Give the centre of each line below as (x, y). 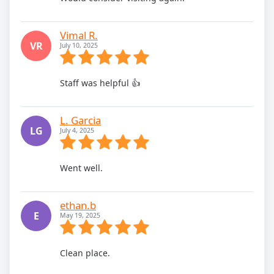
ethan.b (78, 205)
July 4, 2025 (77, 130)
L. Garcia (80, 120)
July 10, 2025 (79, 45)
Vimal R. (79, 35)
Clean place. (85, 253)
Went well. (81, 168)
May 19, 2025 (80, 215)
